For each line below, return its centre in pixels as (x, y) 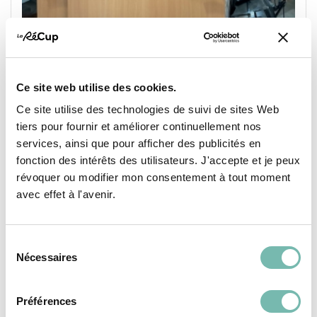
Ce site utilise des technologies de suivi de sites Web (148, 109)
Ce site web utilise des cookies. (96, 87)
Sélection (27, 243)
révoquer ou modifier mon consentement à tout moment (154, 177)
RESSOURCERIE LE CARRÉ (84, 177)
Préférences (47, 301)
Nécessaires (47, 257)
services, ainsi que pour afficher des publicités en (139, 143)
